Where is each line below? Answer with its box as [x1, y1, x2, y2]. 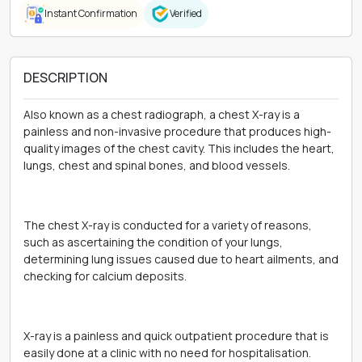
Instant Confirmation [44, 6, 137, 20]
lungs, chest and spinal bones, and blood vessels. [23, 158, 293, 173]
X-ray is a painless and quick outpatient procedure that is [23, 328, 329, 343]
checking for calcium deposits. [23, 268, 187, 284]
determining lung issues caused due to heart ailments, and [23, 251, 339, 267]
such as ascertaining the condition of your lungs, [23, 234, 283, 250]
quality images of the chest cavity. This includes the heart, [23, 141, 335, 156]
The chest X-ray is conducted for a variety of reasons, [23, 217, 312, 233]
